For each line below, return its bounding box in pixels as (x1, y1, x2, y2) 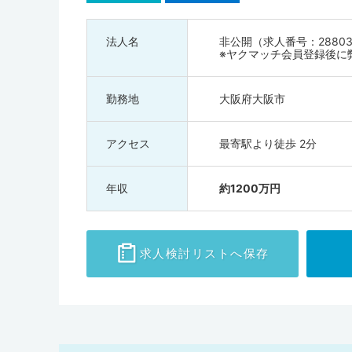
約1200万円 (219, 181, 280, 195)
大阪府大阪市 (219, 92, 285, 105)
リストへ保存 (191, 246, 269, 261)
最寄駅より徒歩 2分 (219, 137, 317, 150)
